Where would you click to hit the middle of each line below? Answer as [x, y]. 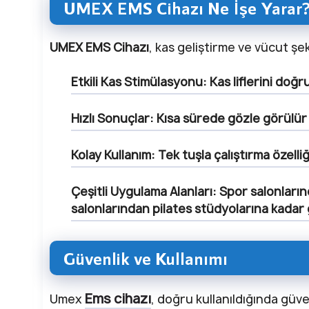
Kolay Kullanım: [113, 155]
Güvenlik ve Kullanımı [146, 258]
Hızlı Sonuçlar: [112, 119]
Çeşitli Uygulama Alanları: [144, 192]
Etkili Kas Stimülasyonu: [139, 82]
